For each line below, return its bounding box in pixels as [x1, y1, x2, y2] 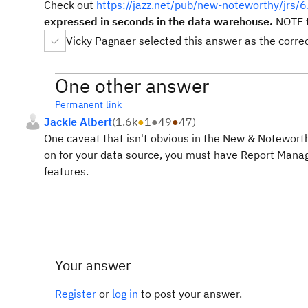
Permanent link [55, 98, 122, 111]
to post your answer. [138, 287, 242, 300]
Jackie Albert [44, 115, 112, 129]
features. [44, 164, 89, 178]
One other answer [55, 73, 209, 98]
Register [55, 287, 96, 300]
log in [112, 287, 138, 300]
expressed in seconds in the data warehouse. [44, 14, 276, 28]
